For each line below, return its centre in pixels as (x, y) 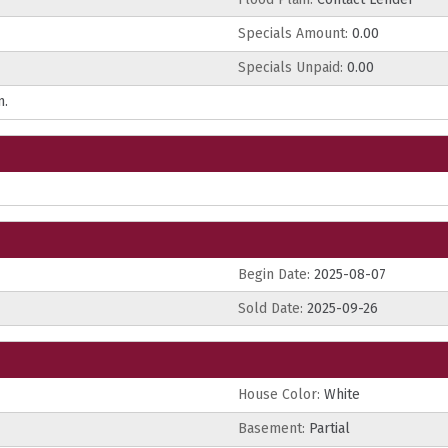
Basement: (271, 429)
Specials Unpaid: (290, 68)
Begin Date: (274, 274)
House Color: (279, 395)
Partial (327, 429)
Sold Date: (270, 308)
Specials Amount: (293, 33)
